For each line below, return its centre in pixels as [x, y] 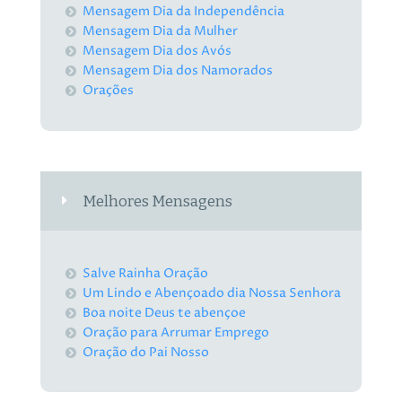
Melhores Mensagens [158, 201]
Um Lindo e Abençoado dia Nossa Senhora [212, 293]
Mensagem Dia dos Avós [157, 51]
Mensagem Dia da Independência [184, 12]
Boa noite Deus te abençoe [165, 312]
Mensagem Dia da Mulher [161, 31]
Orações [109, 91]
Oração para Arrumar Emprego [176, 332]
